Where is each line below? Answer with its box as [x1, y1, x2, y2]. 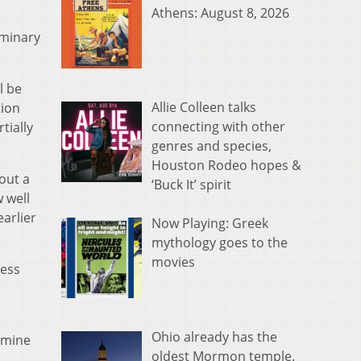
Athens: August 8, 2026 [151, 4, 289, 23]
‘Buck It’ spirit [151, 176, 231, 194]
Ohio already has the [151, 327, 277, 346]
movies [151, 253, 195, 272]
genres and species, [151, 137, 272, 156]
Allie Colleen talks [151, 98, 256, 117]
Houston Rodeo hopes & [151, 156, 301, 175]
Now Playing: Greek [151, 214, 268, 233]
